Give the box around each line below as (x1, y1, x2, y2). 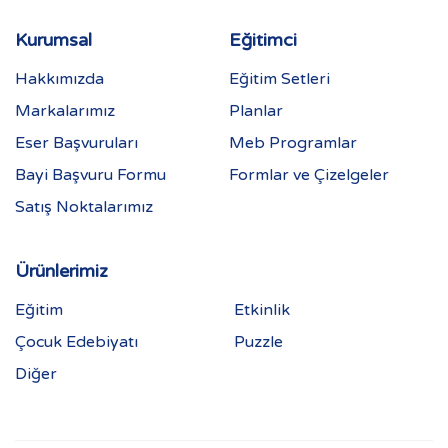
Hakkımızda (15, 68, 104, 89)
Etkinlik (234, 299, 290, 320)
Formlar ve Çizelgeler (229, 164, 389, 185)
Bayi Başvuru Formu (15, 164, 166, 185)
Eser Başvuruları (15, 132, 138, 153)
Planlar (229, 100, 283, 121)
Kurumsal (15, 28, 92, 51)
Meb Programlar (229, 132, 357, 153)
